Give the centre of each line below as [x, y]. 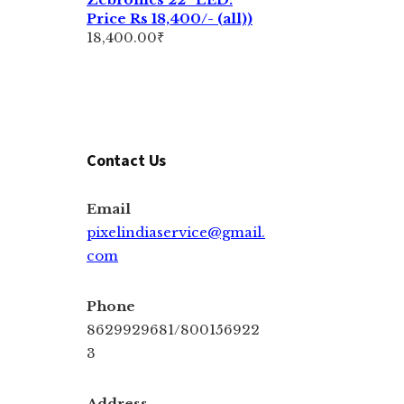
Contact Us [127, 160]
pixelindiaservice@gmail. [176, 232]
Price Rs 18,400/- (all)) [170, 18]
